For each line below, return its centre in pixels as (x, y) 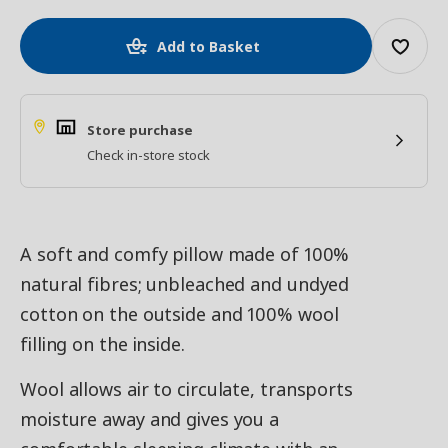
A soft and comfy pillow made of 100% (185, 254)
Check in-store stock (148, 155)
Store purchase (140, 130)
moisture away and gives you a (150, 419)
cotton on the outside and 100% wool (179, 314)
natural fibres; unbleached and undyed (185, 284)
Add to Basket (208, 46)
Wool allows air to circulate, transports (186, 389)
